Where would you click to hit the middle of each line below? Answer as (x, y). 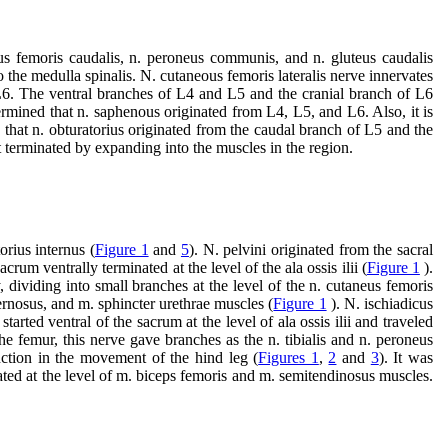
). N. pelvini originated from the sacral (311, 249)
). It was (406, 357)
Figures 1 (288, 357)
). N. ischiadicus (380, 303)
